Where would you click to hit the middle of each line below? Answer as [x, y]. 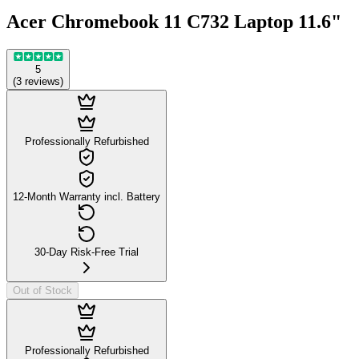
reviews [42, 81]
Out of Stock [42, 290]
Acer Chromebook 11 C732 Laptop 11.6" [174, 21]
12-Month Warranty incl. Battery [87, 196]
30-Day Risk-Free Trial [87, 252]
